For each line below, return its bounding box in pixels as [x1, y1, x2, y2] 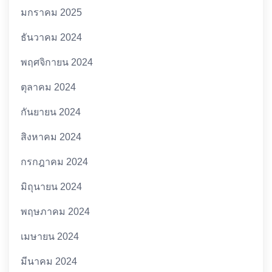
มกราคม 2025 [21, 7, 83, 18]
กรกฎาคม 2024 [21, 156, 89, 167]
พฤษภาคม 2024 [21, 206, 90, 217]
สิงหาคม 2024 [21, 131, 82, 142]
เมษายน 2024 [21, 231, 80, 242]
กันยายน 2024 [21, 106, 81, 117]
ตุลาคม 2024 [21, 81, 76, 92]
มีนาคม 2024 [21, 256, 78, 267]
